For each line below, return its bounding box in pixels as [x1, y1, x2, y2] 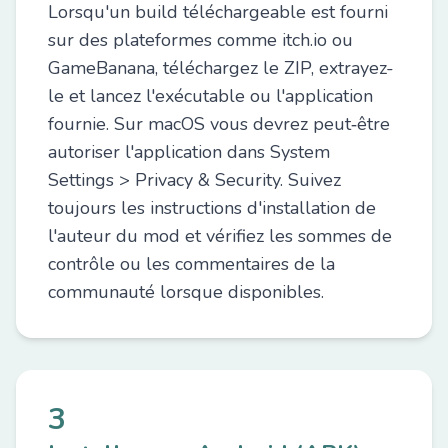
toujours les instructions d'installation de [48, 196, 376, 220]
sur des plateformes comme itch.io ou [48, 28, 353, 52]
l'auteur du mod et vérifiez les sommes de [48, 224, 392, 248]
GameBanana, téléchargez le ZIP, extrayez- [48, 56, 394, 80]
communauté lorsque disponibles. [48, 280, 324, 304]
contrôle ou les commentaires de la [48, 252, 335, 276]
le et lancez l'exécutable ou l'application [48, 84, 373, 108]
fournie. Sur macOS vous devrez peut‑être [48, 112, 390, 136]
